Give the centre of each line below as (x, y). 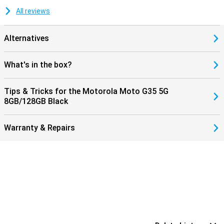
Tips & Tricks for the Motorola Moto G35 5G (86, 91)
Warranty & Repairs (39, 128)
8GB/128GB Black (36, 101)
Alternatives (26, 38)
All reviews (33, 11)
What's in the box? (38, 65)
